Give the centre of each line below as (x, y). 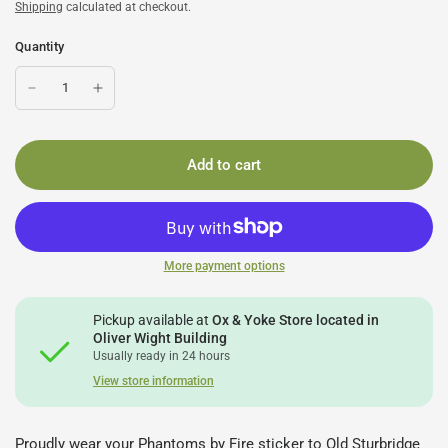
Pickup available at (153, 320)
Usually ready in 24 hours (162, 356)
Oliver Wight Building (160, 338)
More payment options (224, 266)
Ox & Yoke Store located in (296, 320)
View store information (153, 381)
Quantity (40, 46)
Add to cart (224, 164)
